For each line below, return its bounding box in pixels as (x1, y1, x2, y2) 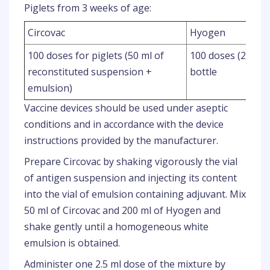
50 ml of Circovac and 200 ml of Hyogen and (24, 204, 221, 217)
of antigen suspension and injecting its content (24, 171, 237, 184)
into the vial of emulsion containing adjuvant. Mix (24, 187, 246, 201)
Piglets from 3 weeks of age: (24, 1, 151, 14)
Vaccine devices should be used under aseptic (24, 101, 228, 115)
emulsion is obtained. (24, 236, 120, 250)
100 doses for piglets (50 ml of (28, 49, 164, 62)
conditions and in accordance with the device (24, 118, 224, 131)
